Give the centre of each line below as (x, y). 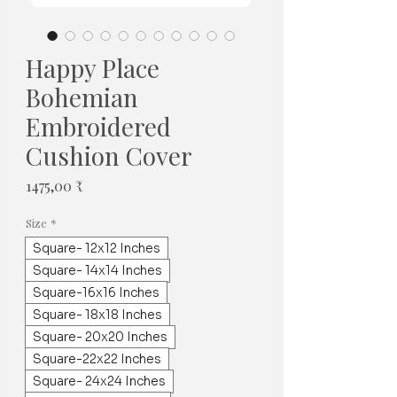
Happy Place (93, 67)
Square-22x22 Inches (97, 358)
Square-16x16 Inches (96, 292)
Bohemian (82, 97)
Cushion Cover (109, 155)
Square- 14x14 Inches (97, 270)
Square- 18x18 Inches (97, 314)
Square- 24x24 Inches (99, 381)
